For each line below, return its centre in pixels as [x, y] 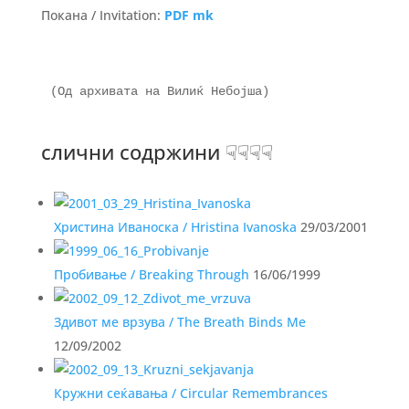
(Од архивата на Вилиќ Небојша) [159, 91]
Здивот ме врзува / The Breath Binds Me [179, 322]
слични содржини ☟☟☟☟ [157, 152]
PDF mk [189, 15]
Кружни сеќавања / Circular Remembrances [190, 393]
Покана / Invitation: [102, 15]
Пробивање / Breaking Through [151, 274]
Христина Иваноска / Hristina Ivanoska [175, 227]
